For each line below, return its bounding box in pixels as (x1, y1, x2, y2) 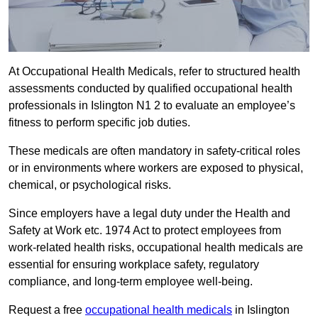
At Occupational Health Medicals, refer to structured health (9, 65, 300, 78)
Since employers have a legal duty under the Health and (9, 207, 290, 220)
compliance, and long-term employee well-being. (9, 275, 253, 288)
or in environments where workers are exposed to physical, (9, 162, 303, 175)
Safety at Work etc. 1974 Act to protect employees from (9, 224, 281, 237)
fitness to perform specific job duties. (9, 116, 193, 129)
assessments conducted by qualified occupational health (9, 82, 292, 95)
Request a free (9, 304, 85, 317)
